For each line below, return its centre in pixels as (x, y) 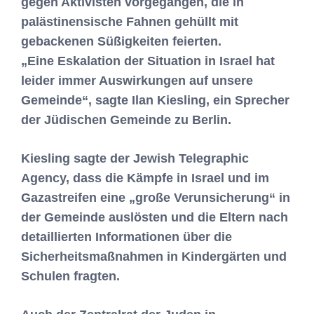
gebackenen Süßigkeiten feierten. (121, 41)
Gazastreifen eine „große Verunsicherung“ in (156, 198)
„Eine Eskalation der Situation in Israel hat (148, 61)
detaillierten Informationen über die (127, 237)
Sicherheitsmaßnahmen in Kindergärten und (154, 257)
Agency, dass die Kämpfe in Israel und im (145, 178)
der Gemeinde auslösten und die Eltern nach (155, 217)
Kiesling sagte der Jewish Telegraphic (135, 158)
